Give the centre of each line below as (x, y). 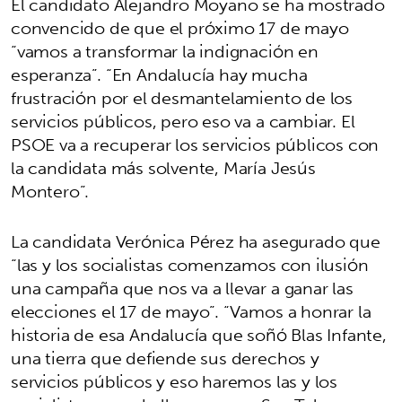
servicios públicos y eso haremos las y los (175, 382)
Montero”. (50, 192)
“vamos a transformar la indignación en (165, 52)
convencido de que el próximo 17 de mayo (180, 28)
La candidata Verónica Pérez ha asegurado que (196, 242)
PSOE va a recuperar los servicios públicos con (195, 145)
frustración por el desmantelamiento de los (182, 98)
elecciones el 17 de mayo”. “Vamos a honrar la (191, 312)
